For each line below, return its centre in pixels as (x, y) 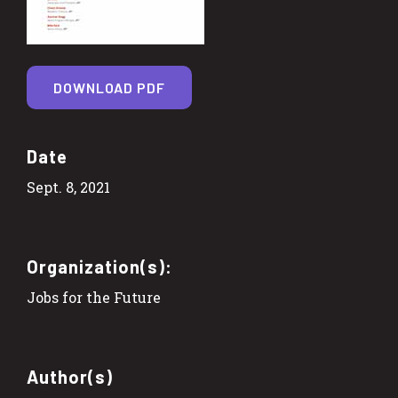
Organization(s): (99, 266)
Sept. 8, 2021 (68, 187)
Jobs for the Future (94, 297)
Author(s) (70, 376)
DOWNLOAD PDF (109, 87)
